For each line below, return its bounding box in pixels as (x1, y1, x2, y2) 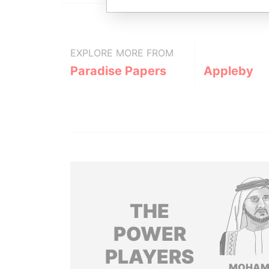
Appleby (203, 64, 253, 78)
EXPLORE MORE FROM (70, 47, 174, 59)
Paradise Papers (70, 64, 166, 78)
